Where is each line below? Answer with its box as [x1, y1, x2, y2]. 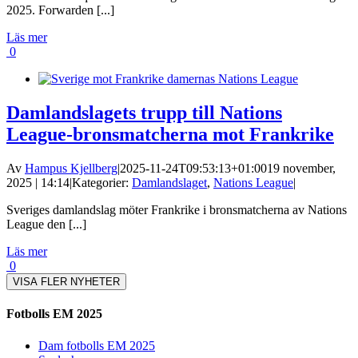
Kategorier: [72, 176, 132, 190]
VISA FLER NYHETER [13, 276, 120, 288]
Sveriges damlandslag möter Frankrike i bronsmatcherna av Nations [6, 203, 347, 217]
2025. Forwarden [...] [6, 3, 114, 18]
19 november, [267, 161, 336, 176]
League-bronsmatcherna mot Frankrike [6, 124, 334, 145]
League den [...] [6, 217, 86, 232]
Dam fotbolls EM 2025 [38, 338, 155, 352]
